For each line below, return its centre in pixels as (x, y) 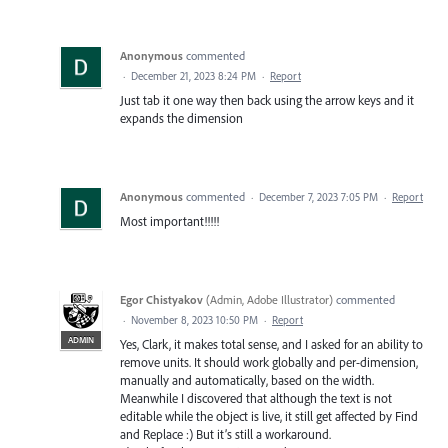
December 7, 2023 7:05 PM (318, 196)
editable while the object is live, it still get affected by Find (269, 415)
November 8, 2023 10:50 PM (194, 319)
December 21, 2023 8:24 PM (193, 75)
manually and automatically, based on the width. (247, 379)
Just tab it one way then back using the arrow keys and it (267, 99)
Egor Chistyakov (161, 299)
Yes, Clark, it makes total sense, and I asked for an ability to (271, 343)
